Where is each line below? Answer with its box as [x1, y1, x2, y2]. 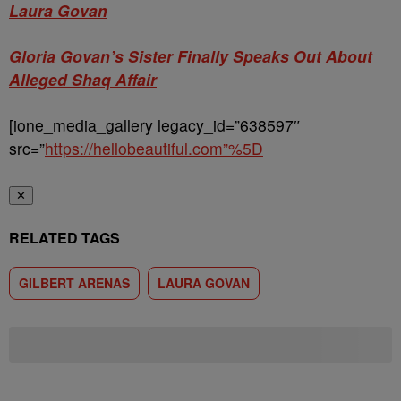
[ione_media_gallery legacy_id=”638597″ [9, 114, 301, 136]
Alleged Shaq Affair [9, 68, 157, 90]
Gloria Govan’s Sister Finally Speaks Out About [9, 45, 372, 67]
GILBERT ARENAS [19, 274, 130, 292]
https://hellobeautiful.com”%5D [45, 137, 263, 159]
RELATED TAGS [9, 227, 120, 248]
